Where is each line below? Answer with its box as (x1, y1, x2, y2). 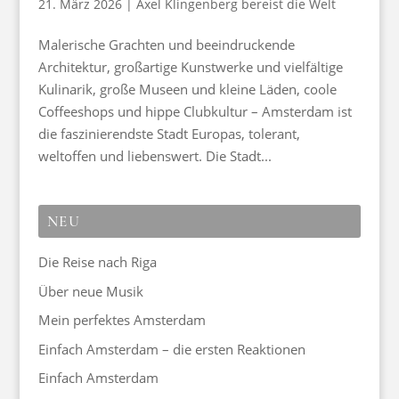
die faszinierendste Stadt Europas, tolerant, (37, 125, 300, 143)
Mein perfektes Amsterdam (37, 311, 206, 330)
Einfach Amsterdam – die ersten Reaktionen (37, 339, 305, 358)
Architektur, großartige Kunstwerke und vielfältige (37, 58, 343, 77)
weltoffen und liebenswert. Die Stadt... (37, 147, 272, 166)
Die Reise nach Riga (37, 253, 157, 272)
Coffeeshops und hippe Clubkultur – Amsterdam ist (37, 102, 352, 121)
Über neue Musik (37, 281, 143, 300)
